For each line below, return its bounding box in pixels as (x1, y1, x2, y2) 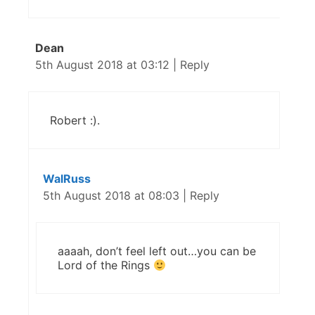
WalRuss (43, 172, 91, 186)
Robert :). (50, 113, 100, 127)
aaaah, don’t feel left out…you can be (58, 244, 256, 258)
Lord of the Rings (58, 258, 153, 272)
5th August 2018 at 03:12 (35, 58, 173, 72)
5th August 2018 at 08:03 (43, 188, 183, 202)
